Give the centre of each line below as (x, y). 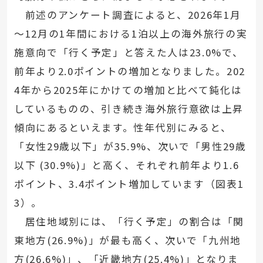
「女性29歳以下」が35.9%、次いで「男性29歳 (130, 146)
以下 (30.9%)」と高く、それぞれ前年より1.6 (127, 165)
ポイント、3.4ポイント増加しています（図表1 (129, 184)
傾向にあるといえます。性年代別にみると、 (123, 128)
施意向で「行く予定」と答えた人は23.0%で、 (129, 53)
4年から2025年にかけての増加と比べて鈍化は (128, 90)
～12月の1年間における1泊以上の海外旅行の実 (131, 34)
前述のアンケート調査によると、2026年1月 (127, 15)
